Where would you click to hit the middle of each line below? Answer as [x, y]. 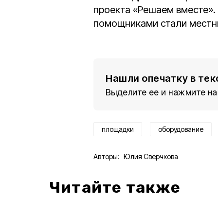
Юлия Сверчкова [151, 156]
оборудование [181, 129]
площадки [118, 129]
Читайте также [115, 187]
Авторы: [107, 156]
